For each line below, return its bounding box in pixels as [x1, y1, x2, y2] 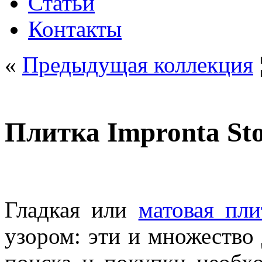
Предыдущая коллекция [22, 52, 253, 77]
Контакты [28, 16, 122, 42]
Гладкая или [5, 196, 139, 222]
